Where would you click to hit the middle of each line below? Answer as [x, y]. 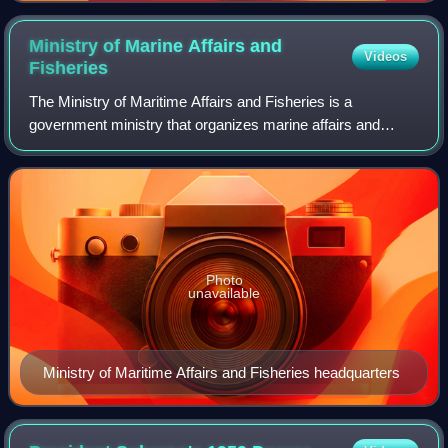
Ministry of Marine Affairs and [156, 45]
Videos [385, 56]
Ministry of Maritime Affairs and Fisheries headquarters [221, 373]
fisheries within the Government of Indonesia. [176, 147]
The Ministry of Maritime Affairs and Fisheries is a [191, 101]
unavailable [224, 293]
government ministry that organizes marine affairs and [205, 124]
